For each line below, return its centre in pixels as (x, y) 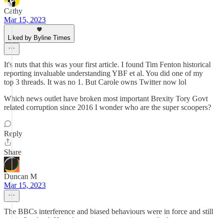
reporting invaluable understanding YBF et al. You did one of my (103, 73)
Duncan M (20, 176)
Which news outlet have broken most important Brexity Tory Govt (106, 99)
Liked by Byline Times (39, 38)
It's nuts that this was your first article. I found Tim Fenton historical (107, 64)
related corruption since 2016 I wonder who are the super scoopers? (108, 107)
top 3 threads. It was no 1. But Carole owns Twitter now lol (95, 82)
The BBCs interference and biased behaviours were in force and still (109, 211)
